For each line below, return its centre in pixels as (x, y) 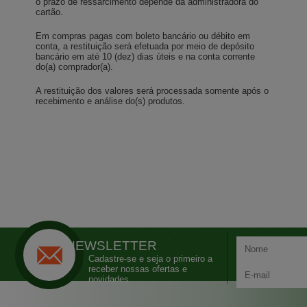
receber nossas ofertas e (138, 269)
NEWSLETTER (112, 245)
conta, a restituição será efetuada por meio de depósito (145, 47)
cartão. (50, 12)
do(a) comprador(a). (75, 67)
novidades (109, 279)
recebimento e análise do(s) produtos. (111, 101)
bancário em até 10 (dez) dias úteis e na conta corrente (146, 57)
